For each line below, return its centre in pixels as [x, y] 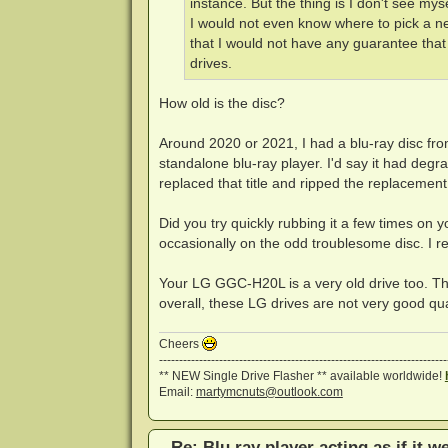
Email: [177, 391]
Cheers [180, 343]
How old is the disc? [221, 103]
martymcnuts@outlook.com [269, 391]
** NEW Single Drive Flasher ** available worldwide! [301, 375]
